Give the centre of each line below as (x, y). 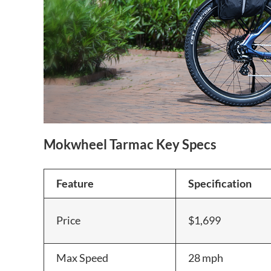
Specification (220, 183)
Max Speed (82, 257)
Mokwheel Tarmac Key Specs (130, 144)
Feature (75, 183)
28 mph (206, 257)
